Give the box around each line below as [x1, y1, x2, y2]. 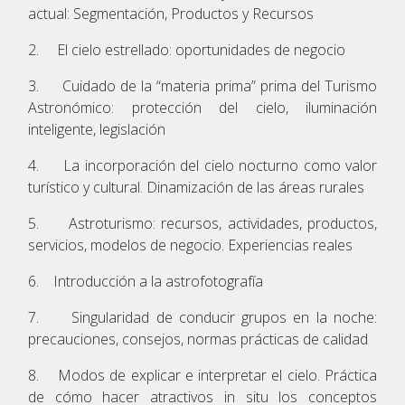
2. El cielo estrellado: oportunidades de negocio [28, 39, 345, 60]
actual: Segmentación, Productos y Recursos [28, 3, 314, 24]
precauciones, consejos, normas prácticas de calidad [28, 328, 368, 349]
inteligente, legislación [28, 118, 165, 139]
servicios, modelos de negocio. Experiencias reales [28, 234, 353, 255]
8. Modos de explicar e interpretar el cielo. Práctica [28, 364, 377, 385]
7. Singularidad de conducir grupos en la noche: [28, 306, 377, 327]
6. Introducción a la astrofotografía [28, 270, 263, 291]
